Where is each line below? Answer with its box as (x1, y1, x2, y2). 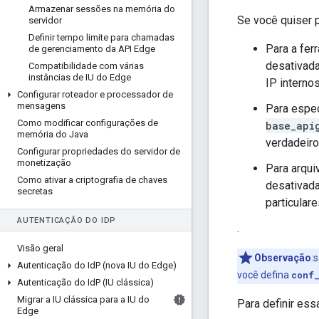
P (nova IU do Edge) (95, 260, 177, 271)
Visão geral (17, 243, 63, 253)
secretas (17, 186, 53, 197)
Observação (254, 252, 311, 264)
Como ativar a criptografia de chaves (17, 174, 167, 185)
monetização (17, 157, 71, 168)
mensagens (17, 100, 66, 111)
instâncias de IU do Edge (28, 72, 131, 83)
